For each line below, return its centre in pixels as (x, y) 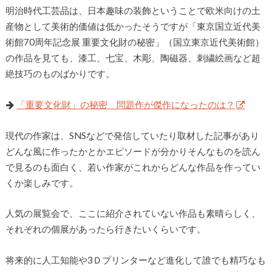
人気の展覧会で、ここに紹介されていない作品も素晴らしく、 (133, 213)
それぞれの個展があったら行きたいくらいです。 (105, 229)
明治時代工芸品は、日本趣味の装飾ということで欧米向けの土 (133, 11)
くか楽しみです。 (42, 182)
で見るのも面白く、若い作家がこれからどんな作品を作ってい (133, 167)
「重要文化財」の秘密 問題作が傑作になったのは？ (126, 105)
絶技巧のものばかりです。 (60, 74)
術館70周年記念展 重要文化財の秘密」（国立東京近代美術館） (134, 42)
